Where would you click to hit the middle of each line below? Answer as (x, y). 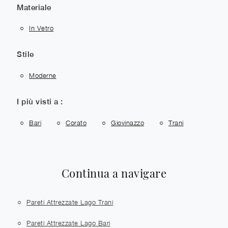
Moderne (43, 75)
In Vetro (41, 28)
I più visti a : (40, 101)
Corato (76, 122)
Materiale (34, 7)
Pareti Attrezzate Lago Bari (68, 223)
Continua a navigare (114, 173)
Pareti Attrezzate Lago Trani (70, 202)
